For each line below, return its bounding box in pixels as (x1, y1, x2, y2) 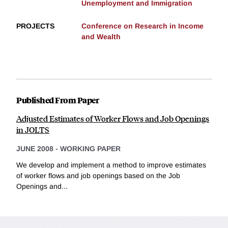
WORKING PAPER (60, 145, 121, 153)
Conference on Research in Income (81, 22, 204, 31)
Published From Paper (16, 94, 99, 106)
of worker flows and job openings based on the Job (16, 171, 180, 180)
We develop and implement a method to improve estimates (16, 160, 206, 169)
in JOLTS (16, 124, 49, 135)
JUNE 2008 (16, 145, 53, 153)
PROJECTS (16, 22, 54, 31)
